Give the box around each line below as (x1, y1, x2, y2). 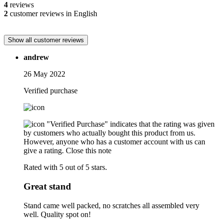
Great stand (24, 181, 71, 192)
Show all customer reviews (8, 36, 84, 44)
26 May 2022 (24, 70, 65, 79)
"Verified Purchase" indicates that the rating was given (47, 120, 215, 129)
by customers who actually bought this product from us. (24, 129, 195, 137)
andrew (24, 53, 49, 62)
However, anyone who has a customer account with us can (24, 137, 205, 146)
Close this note (66, 146, 111, 155)
